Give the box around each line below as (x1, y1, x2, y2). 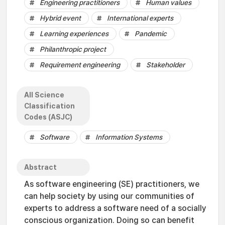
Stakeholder (146, 61, 185, 69)
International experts (107, 14, 173, 22)
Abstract (24, 163, 57, 171)
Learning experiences (40, 30, 108, 38)
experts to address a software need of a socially (24, 203, 206, 213)
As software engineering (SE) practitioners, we (24, 179, 199, 189)
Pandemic (135, 30, 167, 38)
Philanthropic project (40, 45, 106, 53)
